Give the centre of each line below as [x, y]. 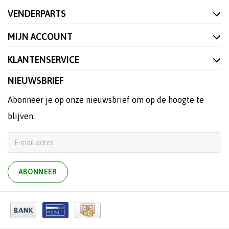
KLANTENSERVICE [43, 60]
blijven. [21, 116]
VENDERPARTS [37, 14]
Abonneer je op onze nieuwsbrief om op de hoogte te [106, 100]
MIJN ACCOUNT [40, 37]
